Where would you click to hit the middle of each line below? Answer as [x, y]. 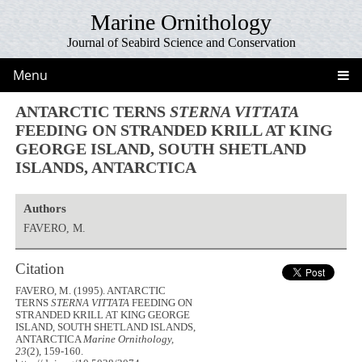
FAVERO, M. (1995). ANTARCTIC [91, 291]
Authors [44, 208]
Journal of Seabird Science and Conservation [181, 42]
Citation [40, 268]
